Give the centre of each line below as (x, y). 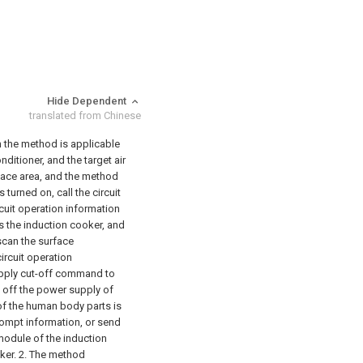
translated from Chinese (85, 115)
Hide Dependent (88, 100)
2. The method (52, 354)
